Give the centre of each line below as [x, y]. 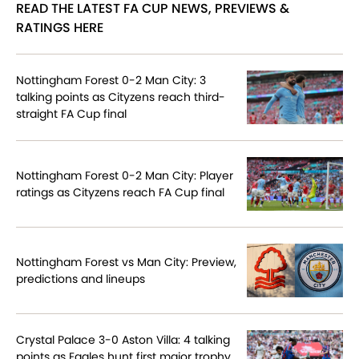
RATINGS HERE [60, 28]
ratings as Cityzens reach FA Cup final [120, 192]
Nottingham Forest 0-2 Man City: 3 [111, 81]
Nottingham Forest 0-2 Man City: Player [125, 175]
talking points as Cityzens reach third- [121, 97]
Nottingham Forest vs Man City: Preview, [126, 262]
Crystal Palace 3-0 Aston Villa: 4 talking [123, 340]
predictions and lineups [81, 278]
